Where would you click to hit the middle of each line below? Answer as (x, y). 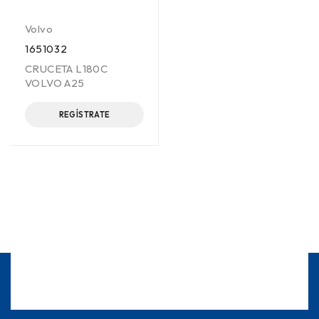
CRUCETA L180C (67, 69)
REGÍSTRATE (84, 115)
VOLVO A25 (55, 83)
